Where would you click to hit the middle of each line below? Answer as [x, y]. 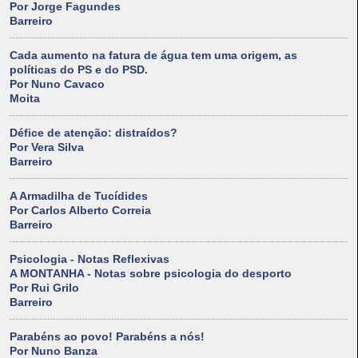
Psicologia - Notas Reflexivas [89, 259]
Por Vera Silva [47, 147]
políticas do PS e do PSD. [79, 70]
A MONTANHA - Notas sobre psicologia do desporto [151, 274]
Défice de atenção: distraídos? [93, 133]
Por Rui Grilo [44, 288]
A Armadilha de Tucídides [79, 196]
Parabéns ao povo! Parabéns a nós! [107, 337]
